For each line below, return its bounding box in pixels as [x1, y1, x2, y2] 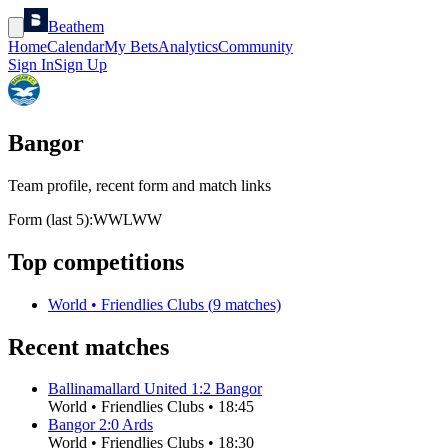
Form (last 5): [8, 210, 93, 228]
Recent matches [8, 333, 169, 360]
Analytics [158, 38, 218, 55]
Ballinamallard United [48, 380, 187, 398]
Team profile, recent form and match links [8, 176, 271, 194]
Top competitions [8, 248, 184, 275]
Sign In [8, 56, 54, 73]
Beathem [48, 18, 104, 35]
